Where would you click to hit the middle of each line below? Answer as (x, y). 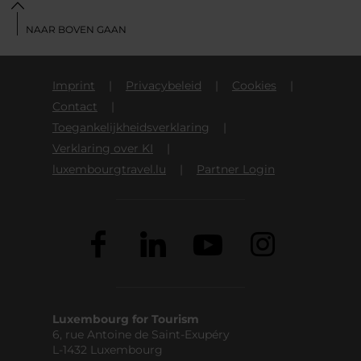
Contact (75, 106)
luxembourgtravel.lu (109, 169)
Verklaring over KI (102, 148)
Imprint (73, 85)
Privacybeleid (163, 85)
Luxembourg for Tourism (125, 319)
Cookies (254, 85)
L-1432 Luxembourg (107, 349)
